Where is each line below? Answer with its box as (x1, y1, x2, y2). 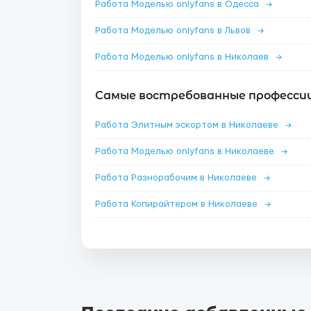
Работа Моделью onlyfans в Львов (95, 26, 253, 35)
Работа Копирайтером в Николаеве (95, 199, 260, 209)
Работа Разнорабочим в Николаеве (95, 173, 260, 183)
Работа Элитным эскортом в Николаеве (95, 120, 281, 130)
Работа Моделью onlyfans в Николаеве (95, 146, 277, 156)
